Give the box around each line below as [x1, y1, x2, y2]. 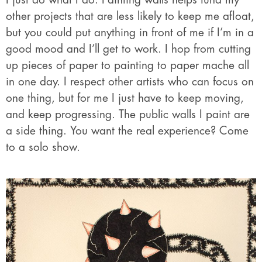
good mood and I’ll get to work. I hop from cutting [6, 43, 251, 55]
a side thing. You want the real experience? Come [6, 125, 249, 137]
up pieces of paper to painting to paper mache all [6, 60, 249, 71]
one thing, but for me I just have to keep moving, [6, 92, 244, 104]
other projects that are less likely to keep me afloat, [6, 11, 254, 22]
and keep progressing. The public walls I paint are [6, 109, 250, 120]
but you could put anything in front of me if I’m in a [6, 27, 254, 39]
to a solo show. [6, 142, 80, 153]
